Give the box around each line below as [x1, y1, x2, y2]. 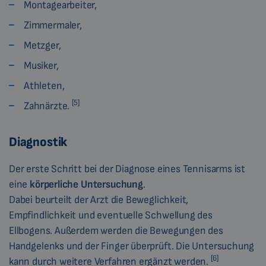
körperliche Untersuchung [30, 178, 143, 191]
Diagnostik [9, 134, 68, 151]
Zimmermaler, [24, 19, 82, 32]
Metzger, [24, 39, 61, 52]
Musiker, [24, 59, 59, 72]
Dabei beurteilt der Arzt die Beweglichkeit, [9, 194, 189, 207]
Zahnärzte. [24, 100, 72, 113]
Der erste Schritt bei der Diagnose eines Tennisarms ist [9, 163, 246, 176]
